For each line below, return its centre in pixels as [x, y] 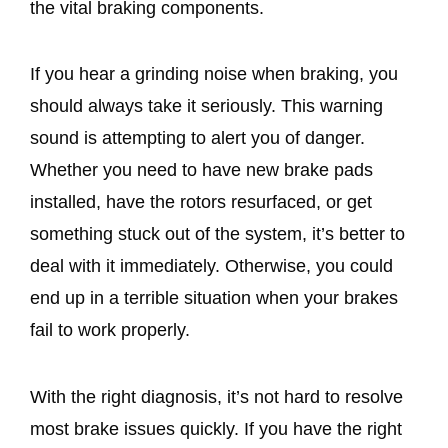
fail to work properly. [112, 330]
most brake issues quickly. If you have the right [216, 428]
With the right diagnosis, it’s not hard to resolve [216, 396]
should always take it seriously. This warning [206, 106]
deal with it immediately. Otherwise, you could [211, 266]
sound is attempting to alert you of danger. [197, 138]
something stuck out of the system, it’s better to [217, 234]
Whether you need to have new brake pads [201, 170]
